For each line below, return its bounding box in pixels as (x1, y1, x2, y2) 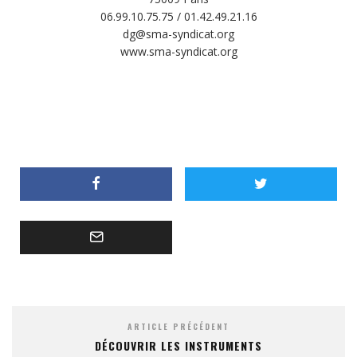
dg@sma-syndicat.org (123, 25, 234, 41)
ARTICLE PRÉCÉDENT (127, 320, 229, 332)
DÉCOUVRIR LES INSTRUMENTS (95, 336, 262, 354)
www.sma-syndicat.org (120, 43, 237, 59)
